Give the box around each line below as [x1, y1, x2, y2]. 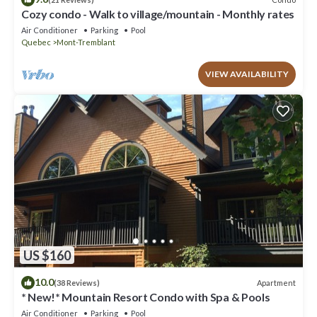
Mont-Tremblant [57, 38, 115, 47]
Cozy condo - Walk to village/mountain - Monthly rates [21, 7, 295, 21]
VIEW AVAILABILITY [205, 69, 289, 80]
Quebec [21, 38, 51, 47]
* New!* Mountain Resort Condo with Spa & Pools [21, 290, 270, 304]
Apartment [257, 277, 296, 287]
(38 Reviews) [54, 278, 100, 288]
